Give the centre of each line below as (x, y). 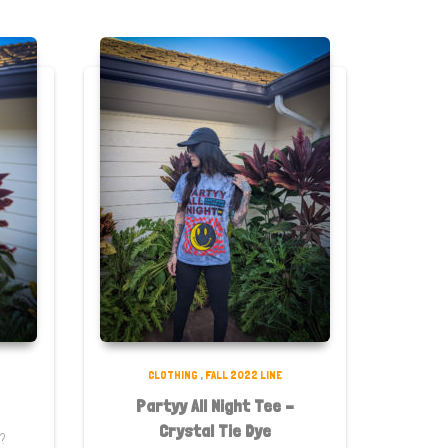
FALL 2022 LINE (243, 374)
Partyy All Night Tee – (214, 405)
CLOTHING (172, 374)
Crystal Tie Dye (214, 430)
